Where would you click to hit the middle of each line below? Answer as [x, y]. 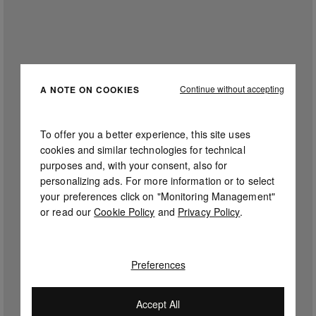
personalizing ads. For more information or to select [158, 181]
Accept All [158, 304]
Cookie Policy [124, 212]
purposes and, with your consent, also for [134, 165]
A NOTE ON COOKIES [90, 89]
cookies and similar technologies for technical [143, 150]
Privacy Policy [209, 212]
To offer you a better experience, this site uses [145, 134]
